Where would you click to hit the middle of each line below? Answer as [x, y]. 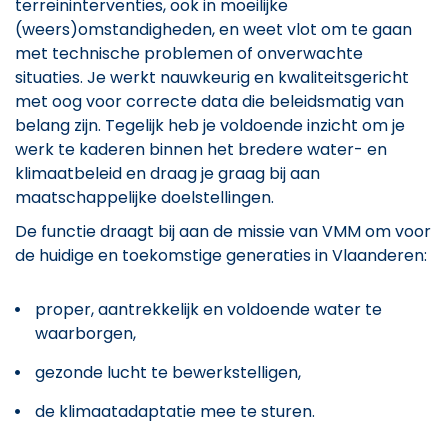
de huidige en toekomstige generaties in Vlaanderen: [223, 255]
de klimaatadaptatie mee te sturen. [177, 411]
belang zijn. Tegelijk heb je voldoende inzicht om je [210, 125]
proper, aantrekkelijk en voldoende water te [208, 309]
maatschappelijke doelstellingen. [144, 197]
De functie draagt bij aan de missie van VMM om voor [223, 231]
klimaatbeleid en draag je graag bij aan [167, 173]
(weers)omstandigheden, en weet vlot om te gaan [213, 29]
